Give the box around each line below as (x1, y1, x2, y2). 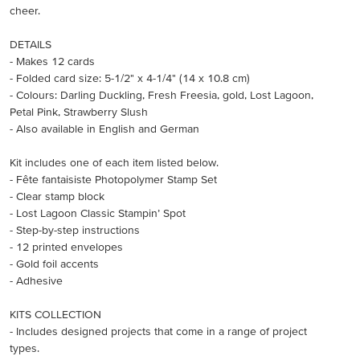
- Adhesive (10, 274, 63, 287)
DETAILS (10, 38, 51, 51)
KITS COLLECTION (10, 308, 101, 321)
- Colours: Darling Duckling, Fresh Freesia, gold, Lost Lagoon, (10, 88, 313, 101)
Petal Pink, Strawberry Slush (10, 105, 148, 118)
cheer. (10, 4, 40, 17)
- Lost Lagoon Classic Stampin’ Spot (10, 207, 186, 219)
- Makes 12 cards (10, 55, 95, 67)
